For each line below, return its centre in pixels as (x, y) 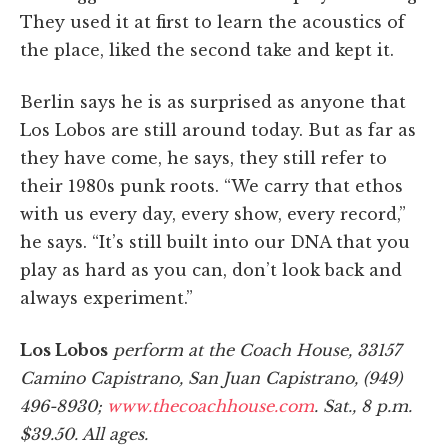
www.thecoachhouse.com (210, 405)
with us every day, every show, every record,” (213, 213)
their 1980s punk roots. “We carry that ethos (211, 185)
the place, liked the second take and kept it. (207, 49)
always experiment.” (106, 297)
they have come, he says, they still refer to (203, 157)
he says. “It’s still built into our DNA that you (215, 241)
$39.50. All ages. (84, 433)
